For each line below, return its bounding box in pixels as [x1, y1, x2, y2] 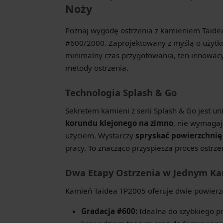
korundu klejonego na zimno [65, 117, 173, 128]
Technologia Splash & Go [65, 86, 177, 99]
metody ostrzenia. [65, 62, 128, 73]
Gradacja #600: [81, 206, 137, 216]
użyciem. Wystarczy [65, 130, 135, 140]
